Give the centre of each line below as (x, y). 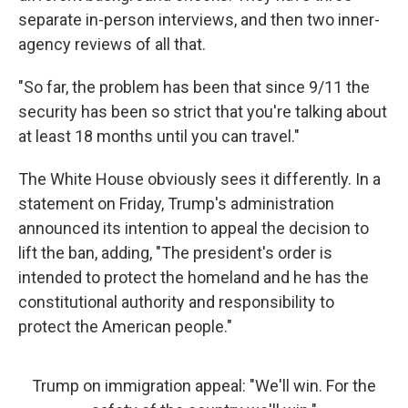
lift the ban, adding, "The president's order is (175, 252)
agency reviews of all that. (112, 44)
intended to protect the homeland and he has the (194, 277)
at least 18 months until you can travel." (159, 136)
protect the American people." (125, 326)
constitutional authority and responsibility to (176, 301)
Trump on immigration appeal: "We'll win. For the (204, 385)
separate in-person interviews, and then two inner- (199, 19)
